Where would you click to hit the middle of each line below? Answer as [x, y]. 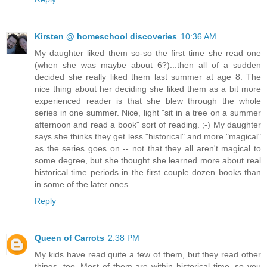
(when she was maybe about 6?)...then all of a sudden [148, 65]
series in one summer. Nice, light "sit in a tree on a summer [148, 113]
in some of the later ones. [83, 184]
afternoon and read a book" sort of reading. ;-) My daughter [148, 125]
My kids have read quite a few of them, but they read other [148, 255]
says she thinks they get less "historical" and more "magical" [148, 137]
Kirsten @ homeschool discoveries [106, 37]
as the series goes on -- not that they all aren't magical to [148, 149]
